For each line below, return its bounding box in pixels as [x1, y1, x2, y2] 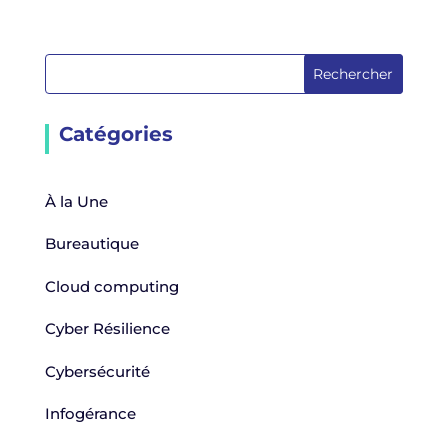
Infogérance [44, 404, 136, 424]
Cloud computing [44, 276, 179, 296]
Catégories [58, 121, 173, 146]
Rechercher [313, 64, 394, 83]
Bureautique [44, 234, 139, 254]
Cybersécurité [44, 361, 150, 381]
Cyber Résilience [44, 319, 170, 339]
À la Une [44, 191, 108, 211]
